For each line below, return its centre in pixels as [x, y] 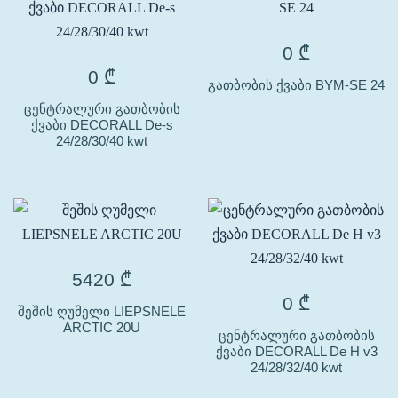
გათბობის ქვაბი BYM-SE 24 [296, 85]
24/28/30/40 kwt [102, 141]
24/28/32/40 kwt [296, 367]
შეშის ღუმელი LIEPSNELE [102, 311]
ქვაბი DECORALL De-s [102, 125]
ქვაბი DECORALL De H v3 [296, 351]
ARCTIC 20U [102, 327]
